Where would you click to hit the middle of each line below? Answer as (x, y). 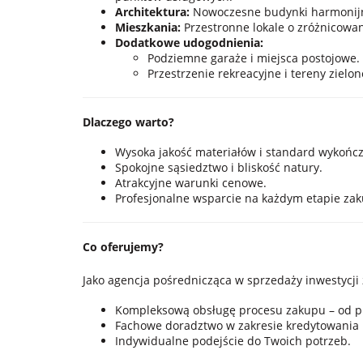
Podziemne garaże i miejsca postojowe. (254, 58)
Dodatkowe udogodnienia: (189, 42)
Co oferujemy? (123, 247)
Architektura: (152, 11)
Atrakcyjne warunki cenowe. (191, 183)
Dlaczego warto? (128, 122)
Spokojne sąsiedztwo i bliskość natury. (219, 168)
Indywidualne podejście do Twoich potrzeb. (233, 340)
